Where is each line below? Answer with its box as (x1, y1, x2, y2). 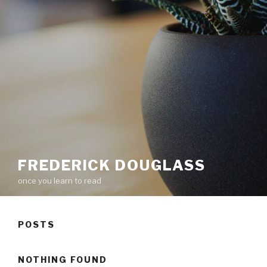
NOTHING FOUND (18, 254, 107, 265)
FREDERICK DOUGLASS (18, 157, 206, 174)
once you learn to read (18, 176, 101, 185)
